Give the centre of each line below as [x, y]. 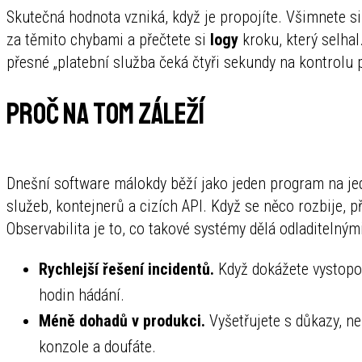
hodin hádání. [82, 295]
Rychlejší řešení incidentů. [126, 269]
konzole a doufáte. [97, 347]
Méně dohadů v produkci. [122, 321]
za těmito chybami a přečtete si [108, 39]
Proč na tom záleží [105, 115]
